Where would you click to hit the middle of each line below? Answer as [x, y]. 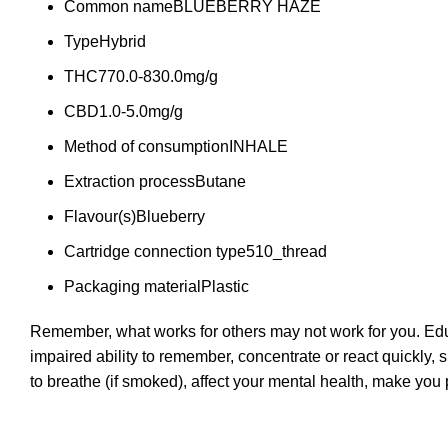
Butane [220, 181]
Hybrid [122, 41]
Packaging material [132, 286]
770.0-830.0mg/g [158, 76]
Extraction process [129, 181]
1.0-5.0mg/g [141, 111]
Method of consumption [146, 146]
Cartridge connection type [155, 251]
